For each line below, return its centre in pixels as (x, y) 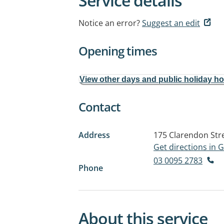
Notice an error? (109, 23)
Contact (99, 107)
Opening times (118, 51)
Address (94, 135)
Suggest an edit (171, 23)
